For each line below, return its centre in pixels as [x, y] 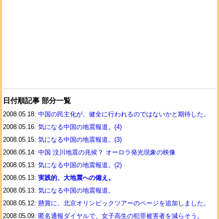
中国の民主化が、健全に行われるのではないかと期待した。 [124, 114]
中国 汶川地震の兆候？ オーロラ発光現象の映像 [107, 152]
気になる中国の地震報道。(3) [80, 140]
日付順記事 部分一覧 [37, 101]
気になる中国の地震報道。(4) [80, 127]
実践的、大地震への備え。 [76, 178]
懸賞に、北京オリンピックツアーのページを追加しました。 [124, 203]
